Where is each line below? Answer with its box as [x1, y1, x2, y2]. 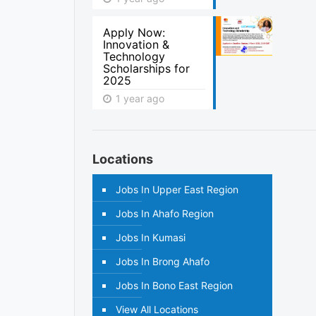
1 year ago [113, 92, 165, 104]
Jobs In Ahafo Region [116, 207, 214, 219]
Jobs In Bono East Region [116, 279, 233, 291]
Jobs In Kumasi [116, 231, 186, 243]
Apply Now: [103, 25, 166, 39]
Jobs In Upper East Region [116, 183, 239, 195]
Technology [103, 49, 166, 63]
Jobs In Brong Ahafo [116, 255, 210, 267]
